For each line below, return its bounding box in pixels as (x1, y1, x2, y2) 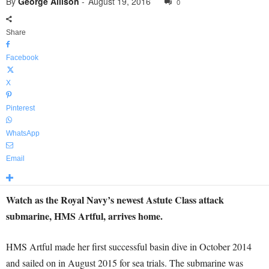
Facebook (6, 53, 38, 62)
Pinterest (6, 104, 35, 112)
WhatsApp (6, 129, 40, 138)
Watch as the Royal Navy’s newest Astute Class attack (6, 193, 224, 207)
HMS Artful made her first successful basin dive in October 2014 (6, 240, 252, 253)
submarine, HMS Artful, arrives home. (6, 209, 163, 223)
